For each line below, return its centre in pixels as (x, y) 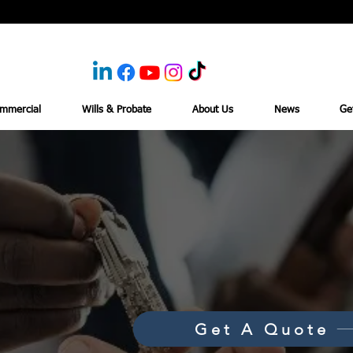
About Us (213, 110)
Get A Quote (262, 329)
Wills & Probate (117, 110)
